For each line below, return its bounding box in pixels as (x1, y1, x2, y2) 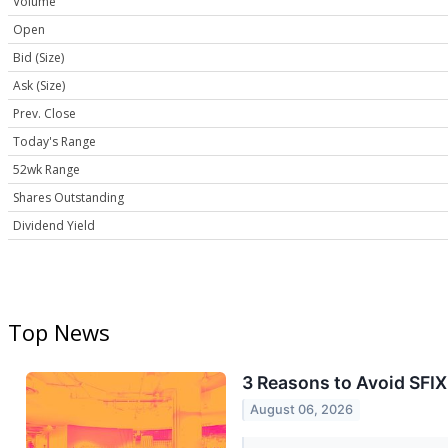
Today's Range (13, 133, 96, 151)
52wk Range (13, 161, 80, 179)
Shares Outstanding (13, 189, 124, 207)
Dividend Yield (13, 217, 95, 235)
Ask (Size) (13, 77, 65, 95)
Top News (8, 317, 110, 348)
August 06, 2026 (250, 402, 354, 418)
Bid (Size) (13, 49, 64, 67)
